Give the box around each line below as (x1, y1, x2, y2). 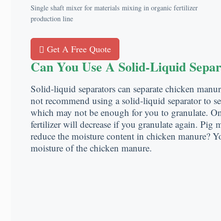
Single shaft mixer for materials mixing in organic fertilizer (31, 2, 198, 12)
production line (31, 13, 73, 23)
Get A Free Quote (44, 43, 111, 55)
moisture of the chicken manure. (31, 142, 152, 154)
